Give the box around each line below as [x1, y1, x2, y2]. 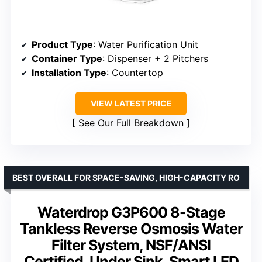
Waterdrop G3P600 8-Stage [37, 204, 225, 222]
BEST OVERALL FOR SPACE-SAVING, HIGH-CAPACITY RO [12, 173, 240, 183]
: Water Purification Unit [93, 39, 198, 51]
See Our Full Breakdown [78, 117, 184, 129]
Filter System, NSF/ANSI [51, 236, 211, 254]
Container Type [32, 53, 102, 65]
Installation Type [32, 67, 106, 79]
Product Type [32, 39, 93, 51]
